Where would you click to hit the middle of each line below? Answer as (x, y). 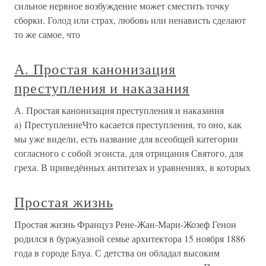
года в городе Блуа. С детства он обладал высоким (117, 253)
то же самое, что (47, 34)
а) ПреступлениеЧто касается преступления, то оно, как (128, 124)
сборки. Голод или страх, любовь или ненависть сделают (130, 20)
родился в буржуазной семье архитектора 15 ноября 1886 (130, 238)
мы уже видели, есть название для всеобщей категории (126, 139)
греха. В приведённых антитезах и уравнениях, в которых (132, 167)
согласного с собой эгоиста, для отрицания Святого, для (129, 153)
